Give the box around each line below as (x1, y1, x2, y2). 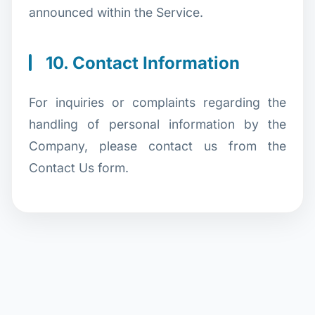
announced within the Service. (29, 4, 203, 20)
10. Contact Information (46, 52, 240, 73)
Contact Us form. (29, 160, 129, 175)
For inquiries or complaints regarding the (29, 94, 286, 110)
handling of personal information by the (29, 116, 286, 131)
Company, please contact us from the (29, 138, 286, 153)
